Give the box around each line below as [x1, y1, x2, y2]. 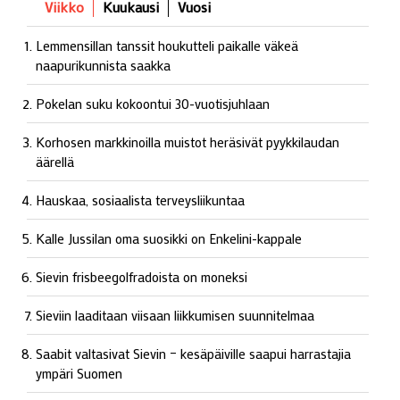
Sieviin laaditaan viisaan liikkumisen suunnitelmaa [36, 305, 314, 324]
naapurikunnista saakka [36, 55, 171, 74]
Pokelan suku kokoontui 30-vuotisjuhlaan [36, 94, 270, 112]
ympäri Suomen [36, 363, 122, 382]
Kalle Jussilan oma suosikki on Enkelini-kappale [36, 229, 302, 247]
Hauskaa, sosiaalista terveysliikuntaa [36, 190, 245, 209]
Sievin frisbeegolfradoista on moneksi [36, 267, 247, 286]
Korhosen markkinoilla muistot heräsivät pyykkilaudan [36, 132, 339, 151]
